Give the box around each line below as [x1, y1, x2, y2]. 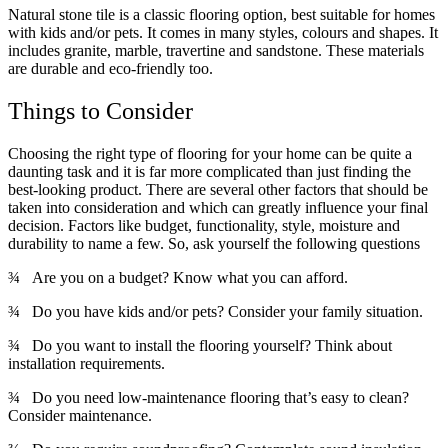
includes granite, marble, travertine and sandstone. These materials [8, 42, 424, 60]
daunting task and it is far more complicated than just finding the [8, 163, 411, 181]
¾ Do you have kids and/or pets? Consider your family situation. [8, 303, 423, 321]
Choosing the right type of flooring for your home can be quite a [8, 145, 412, 163]
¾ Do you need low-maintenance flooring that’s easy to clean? [8, 389, 409, 407]
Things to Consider [8, 98, 193, 125]
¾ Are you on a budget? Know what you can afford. [8, 269, 348, 287]
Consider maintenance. [8, 407, 152, 425]
